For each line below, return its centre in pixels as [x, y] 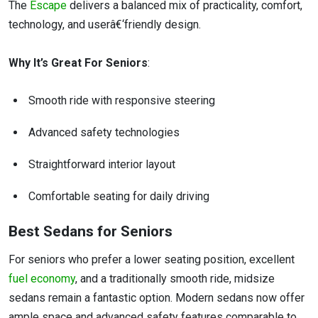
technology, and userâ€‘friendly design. [105, 24]
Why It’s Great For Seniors [78, 62]
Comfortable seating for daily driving [120, 197]
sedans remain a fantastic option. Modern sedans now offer [157, 298]
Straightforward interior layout [103, 165]
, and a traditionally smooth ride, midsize [175, 279]
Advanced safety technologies [105, 133]
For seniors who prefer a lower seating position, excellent [152, 260]
